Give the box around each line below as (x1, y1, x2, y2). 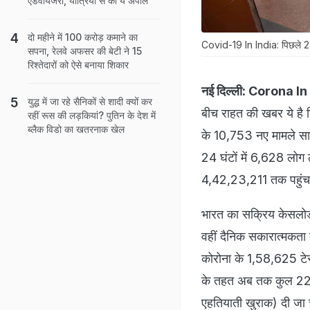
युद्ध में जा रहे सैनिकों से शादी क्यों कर (28, 95, 152, 107)
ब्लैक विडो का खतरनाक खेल (28, 123, 125, 135)
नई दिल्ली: (201, 83, 246, 98)
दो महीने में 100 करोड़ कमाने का (28, 31, 138, 43)
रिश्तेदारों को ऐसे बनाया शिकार (28, 59, 129, 71)
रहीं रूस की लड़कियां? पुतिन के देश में (28, 109, 156, 121)
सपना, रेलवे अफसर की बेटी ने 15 (28, 45, 142, 57)
